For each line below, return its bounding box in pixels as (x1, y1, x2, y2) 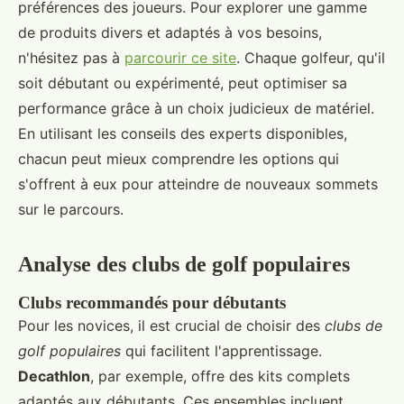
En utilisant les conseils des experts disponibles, (18, 124, 347, 143)
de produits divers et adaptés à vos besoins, (18, 23, 322, 42)
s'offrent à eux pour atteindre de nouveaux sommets (18, 175, 378, 194)
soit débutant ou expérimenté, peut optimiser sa (18, 74, 347, 93)
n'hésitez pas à (18, 49, 124, 68)
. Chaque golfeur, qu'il (236, 49, 385, 68)
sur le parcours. (18, 200, 124, 219)
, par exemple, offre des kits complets (90, 367, 350, 386)
